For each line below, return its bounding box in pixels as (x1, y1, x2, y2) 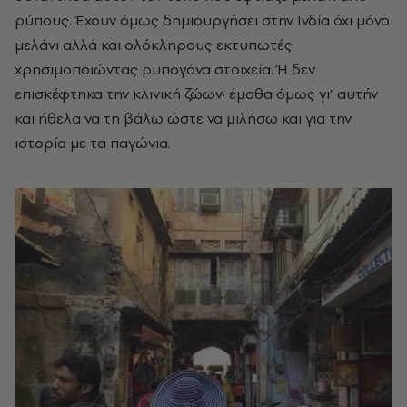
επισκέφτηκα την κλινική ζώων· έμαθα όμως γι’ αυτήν (15, 83, 378, 104)
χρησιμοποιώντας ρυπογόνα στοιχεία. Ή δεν (15, 58, 315, 79)
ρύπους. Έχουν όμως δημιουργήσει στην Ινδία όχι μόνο (15, 9, 390, 30)
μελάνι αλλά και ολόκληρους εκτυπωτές (15, 34, 293, 55)
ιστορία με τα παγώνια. (15, 132, 171, 153)
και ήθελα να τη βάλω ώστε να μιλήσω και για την (15, 107, 352, 128)
